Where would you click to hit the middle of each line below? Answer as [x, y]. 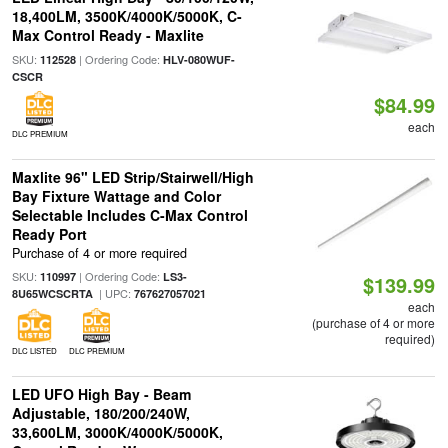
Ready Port [49, 234]
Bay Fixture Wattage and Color [116, 196]
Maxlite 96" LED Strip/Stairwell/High [132, 177]
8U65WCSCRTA [52, 294]
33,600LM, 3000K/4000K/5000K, [117, 432]
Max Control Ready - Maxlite [107, 35]
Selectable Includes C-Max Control [129, 215]
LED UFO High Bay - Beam [101, 394]
